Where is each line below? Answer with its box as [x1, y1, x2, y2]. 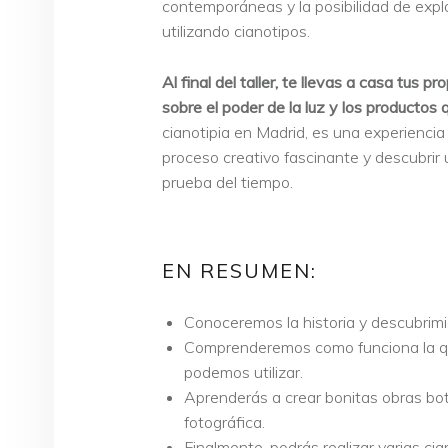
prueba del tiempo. [162, 171, 293, 192]
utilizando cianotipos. [162, 20, 310, 41]
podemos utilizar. [184, 362, 304, 383]
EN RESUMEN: [162, 258, 317, 284]
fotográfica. [184, 412, 266, 433]
